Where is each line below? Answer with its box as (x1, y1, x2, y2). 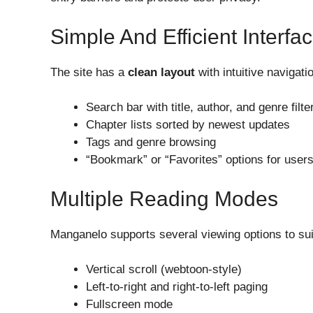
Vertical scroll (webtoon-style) (86, 263, 242, 277)
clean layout (128, 65, 195, 79)
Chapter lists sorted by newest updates (86, 118, 290, 132)
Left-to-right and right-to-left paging (86, 280, 268, 294)
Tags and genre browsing (86, 136, 216, 150)
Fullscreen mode (86, 298, 173, 312)
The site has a (50, 65, 128, 79)
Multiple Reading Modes (50, 187, 278, 210)
